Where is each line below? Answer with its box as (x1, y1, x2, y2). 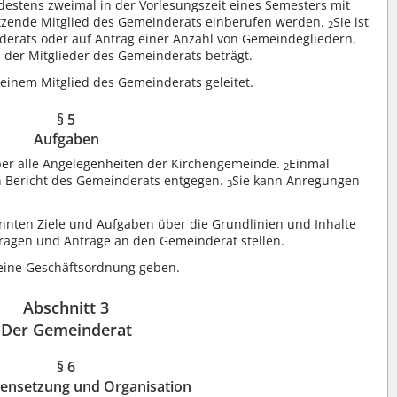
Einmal (289, 154, 331, 172)
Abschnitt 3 (23, 296, 110, 318)
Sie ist (333, 12, 370, 30)
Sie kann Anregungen (232, 171, 361, 189)
